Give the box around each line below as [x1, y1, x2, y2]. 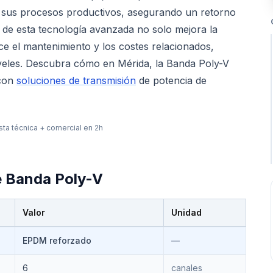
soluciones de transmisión [16, 74, 136, 87]
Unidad [171, 207, 202, 218]
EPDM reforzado [23, 235, 91, 246]
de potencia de [136, 74, 207, 87]
